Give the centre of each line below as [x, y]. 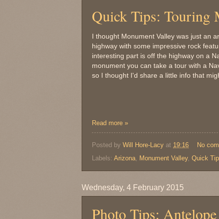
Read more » [110, 123]
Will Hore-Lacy [143, 145]
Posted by [107, 145]
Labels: [103, 158]
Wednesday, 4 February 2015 [133, 188]
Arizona [125, 158]
